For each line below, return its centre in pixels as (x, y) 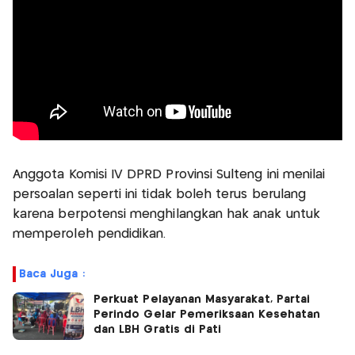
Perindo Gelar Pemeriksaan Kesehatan (207, 314)
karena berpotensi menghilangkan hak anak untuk (166, 214)
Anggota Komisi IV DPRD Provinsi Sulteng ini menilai (169, 174)
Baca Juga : (52, 274)
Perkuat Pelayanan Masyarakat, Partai (202, 299)
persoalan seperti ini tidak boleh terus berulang (160, 194)
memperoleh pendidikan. (90, 234)
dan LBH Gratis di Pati (158, 329)
